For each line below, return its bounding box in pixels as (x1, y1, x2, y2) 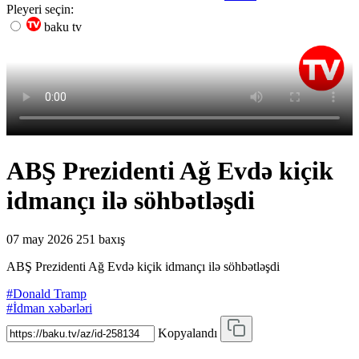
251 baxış (76, 232, 125, 246)
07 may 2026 (6, 232, 73, 246)
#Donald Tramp (6, 286, 87, 301)
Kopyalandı (158, 325, 217, 340)
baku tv (41, 20, 82, 34)
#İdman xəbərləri (6, 301, 92, 315)
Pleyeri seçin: (6, 2, 74, 16)
